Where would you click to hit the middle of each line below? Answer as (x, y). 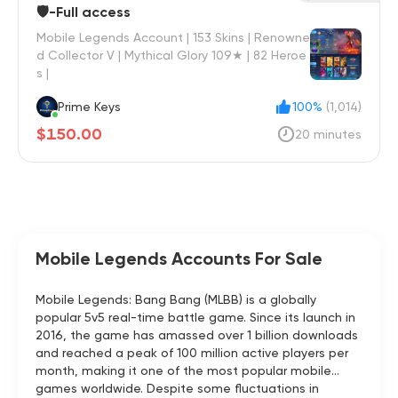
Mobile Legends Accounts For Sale (179, 259)
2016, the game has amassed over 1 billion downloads (197, 335)
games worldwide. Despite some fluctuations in (177, 388)
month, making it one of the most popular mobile (183, 370)
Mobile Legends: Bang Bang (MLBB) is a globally (176, 299)
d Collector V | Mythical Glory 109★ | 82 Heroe (171, 55)
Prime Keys (107, 107)
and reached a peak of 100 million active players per (192, 353)
